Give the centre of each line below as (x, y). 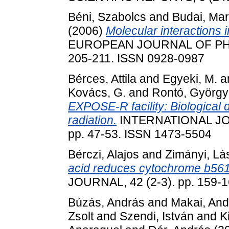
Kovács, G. (97, 93)
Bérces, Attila (102, 79)
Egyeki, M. (190, 79)
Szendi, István (157, 216)
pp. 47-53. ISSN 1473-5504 (140, 134)
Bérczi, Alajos (104, 155)
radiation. (92, 120)
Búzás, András (106, 202)
